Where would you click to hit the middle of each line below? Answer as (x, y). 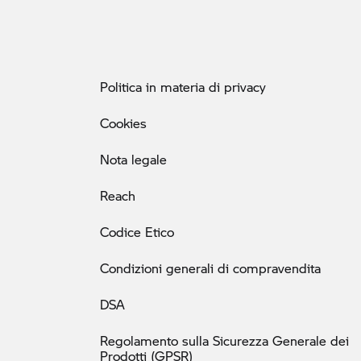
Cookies (123, 122)
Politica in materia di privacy (183, 86)
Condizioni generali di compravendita (210, 268)
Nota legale (133, 159)
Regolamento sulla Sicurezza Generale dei (224, 340)
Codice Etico (137, 231)
